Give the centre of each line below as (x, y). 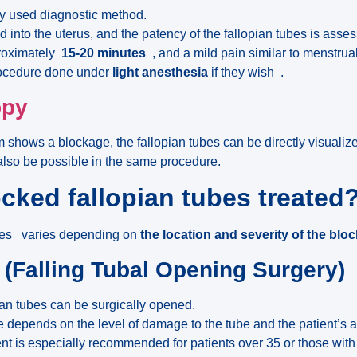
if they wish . (246, 73)
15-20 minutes (104, 53)
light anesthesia (161, 73)
